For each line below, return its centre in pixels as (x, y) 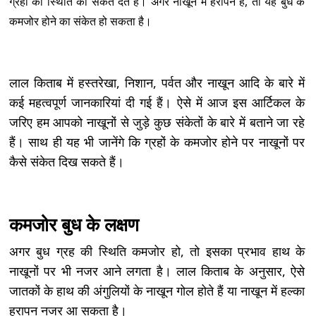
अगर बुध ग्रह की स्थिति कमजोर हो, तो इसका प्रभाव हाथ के (157, 251)
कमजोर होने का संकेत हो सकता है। (80, 21)
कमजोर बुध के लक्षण (74, 224)
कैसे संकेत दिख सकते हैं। (67, 161)
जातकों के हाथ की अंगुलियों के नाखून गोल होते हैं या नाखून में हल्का (157, 290)
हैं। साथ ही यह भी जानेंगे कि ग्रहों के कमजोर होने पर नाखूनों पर (157, 141)
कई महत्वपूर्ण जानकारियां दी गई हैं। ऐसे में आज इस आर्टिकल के (157, 102)
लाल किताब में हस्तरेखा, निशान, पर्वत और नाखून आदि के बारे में (157, 82)
